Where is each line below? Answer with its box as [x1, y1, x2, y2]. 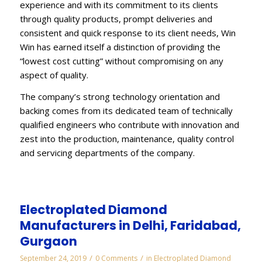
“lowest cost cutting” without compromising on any [19, 54, 223, 67]
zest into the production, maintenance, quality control [19, 132, 234, 144]
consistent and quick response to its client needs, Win [19, 26, 236, 39]
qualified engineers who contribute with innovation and [19, 118, 239, 130]
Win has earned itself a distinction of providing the [19, 40, 220, 53]
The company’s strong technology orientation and [19, 90, 220, 102]
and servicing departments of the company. [19, 146, 195, 158]
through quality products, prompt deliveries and [19, 12, 212, 25]
